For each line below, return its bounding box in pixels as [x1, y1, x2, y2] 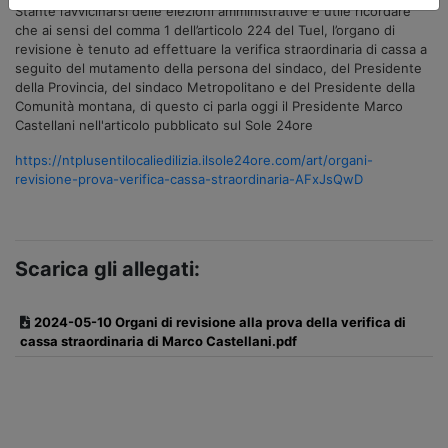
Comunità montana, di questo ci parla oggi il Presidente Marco [15, 97, 403, 114]
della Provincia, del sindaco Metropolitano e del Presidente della [15, 78, 415, 95]
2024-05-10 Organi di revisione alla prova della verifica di [34, 313, 406, 330]
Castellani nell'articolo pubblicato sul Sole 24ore [15, 116, 313, 133]
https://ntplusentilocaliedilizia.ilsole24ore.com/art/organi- [15, 151, 373, 168]
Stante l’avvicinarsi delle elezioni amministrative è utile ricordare [15, 2, 411, 19]
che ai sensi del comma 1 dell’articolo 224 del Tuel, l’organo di [15, 21, 395, 38]
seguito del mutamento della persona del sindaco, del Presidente [15, 59, 422, 76]
